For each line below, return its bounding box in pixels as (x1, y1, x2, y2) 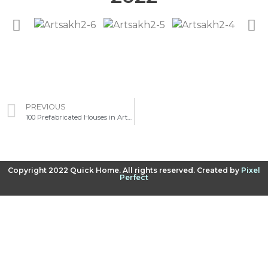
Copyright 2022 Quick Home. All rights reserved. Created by (8, 165, 241, 175)
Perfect (120, 172, 148, 182)
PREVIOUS (26, 102, 66, 111)
